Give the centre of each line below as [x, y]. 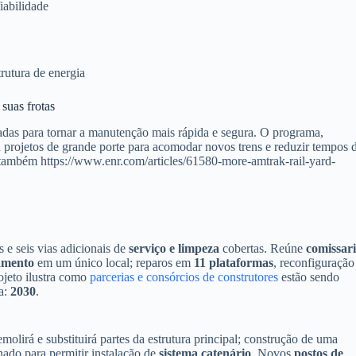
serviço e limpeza [174, 249]
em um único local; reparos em [114, 263]
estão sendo [309, 277]
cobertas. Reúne [263, 249]
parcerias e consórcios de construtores [184, 277]
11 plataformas [234, 263]
